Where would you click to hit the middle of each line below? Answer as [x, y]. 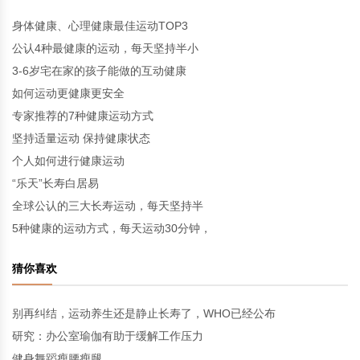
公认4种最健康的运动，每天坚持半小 [105, 48]
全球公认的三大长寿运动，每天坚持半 [108, 206]
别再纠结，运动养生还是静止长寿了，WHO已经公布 [144, 313]
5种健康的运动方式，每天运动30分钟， [112, 228]
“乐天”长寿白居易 [55, 183]
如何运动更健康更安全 [68, 93]
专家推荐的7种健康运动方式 [83, 116]
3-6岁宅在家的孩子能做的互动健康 [99, 71]
